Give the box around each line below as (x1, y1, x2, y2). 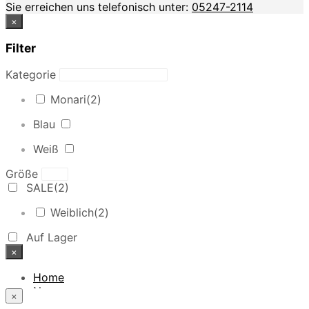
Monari (50, 92, 86, 106)
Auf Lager (26, 230, 77, 244)
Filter (6, 41, 36, 56)
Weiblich (50, 205, 94, 219)
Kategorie (6, 67, 56, 81)
